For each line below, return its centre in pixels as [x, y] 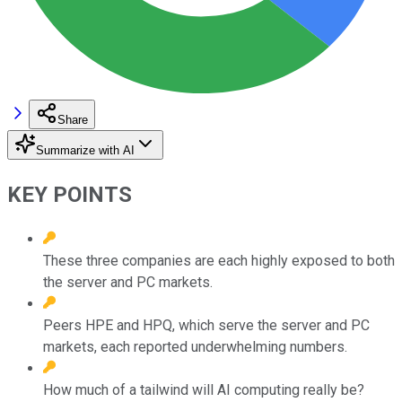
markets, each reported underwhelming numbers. [195, 346]
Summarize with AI [85, 150]
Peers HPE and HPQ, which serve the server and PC [206, 325]
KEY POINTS [70, 194]
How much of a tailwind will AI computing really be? [204, 389]
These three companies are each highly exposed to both [219, 260]
